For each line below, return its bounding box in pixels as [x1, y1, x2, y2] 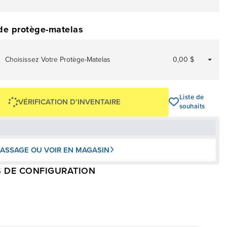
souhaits [179, 101, 205, 111]
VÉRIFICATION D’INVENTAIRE [18, 96, 121, 107]
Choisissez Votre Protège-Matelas [5, 54, 111, 65]
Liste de [179, 92, 204, 102]
